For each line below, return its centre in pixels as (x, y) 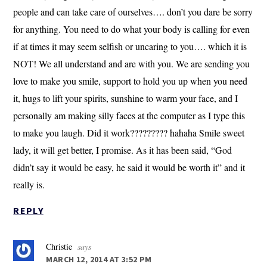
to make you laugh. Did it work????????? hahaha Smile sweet (129, 133)
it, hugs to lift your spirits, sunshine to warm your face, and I (126, 98)
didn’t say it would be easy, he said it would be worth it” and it (129, 167)
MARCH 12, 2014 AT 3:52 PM (99, 260)
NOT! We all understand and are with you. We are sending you (132, 64)
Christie (59, 247)
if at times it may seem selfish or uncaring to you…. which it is (130, 46)
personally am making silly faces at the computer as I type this (129, 116)
